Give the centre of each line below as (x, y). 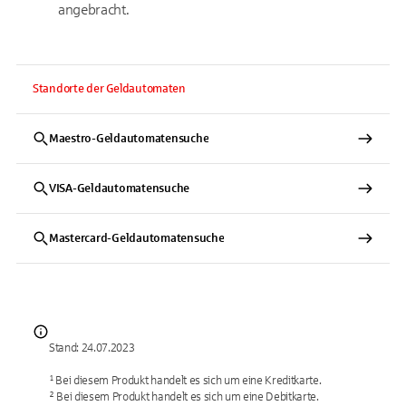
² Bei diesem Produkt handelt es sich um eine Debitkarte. (184, 397)
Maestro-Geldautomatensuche (129, 139)
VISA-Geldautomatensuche (120, 188)
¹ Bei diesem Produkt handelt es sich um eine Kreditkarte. (185, 381)
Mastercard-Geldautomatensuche (137, 238)
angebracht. (94, 10)
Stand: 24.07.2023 (92, 348)
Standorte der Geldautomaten (109, 89)
